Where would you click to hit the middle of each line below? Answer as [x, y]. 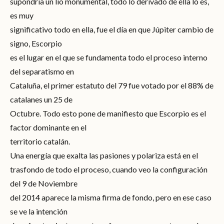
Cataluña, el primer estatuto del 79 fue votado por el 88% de [112, 85]
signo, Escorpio [36, 43]
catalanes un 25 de [41, 99]
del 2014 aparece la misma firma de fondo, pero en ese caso [111, 197]
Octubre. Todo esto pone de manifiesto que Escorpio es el [108, 113]
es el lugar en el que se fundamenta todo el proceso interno [109, 57]
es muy [22, 15]
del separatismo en [42, 71]
